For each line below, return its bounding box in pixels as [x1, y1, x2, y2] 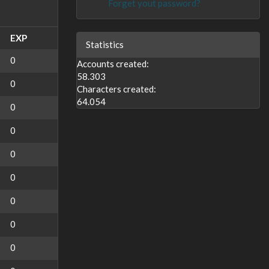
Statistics [86, 38, 124, 50]
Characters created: [77, 83, 156, 94]
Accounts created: [77, 58, 149, 69]
